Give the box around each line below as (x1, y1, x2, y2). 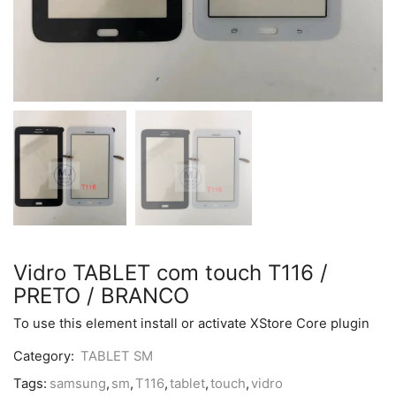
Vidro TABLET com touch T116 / (13, 260, 328, 286)
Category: (13, 348, 78, 365)
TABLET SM (80, 348, 153, 365)
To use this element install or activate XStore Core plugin (13, 316, 369, 332)
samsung (49, 376, 106, 392)
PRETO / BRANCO (13, 283, 189, 309)
